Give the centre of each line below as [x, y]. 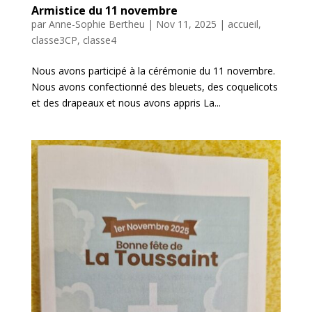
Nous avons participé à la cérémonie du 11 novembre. [153, 70]
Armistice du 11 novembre [104, 10]
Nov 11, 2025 [186, 24]
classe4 [99, 40]
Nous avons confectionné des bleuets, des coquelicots [154, 86]
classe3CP [54, 40]
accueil [243, 24]
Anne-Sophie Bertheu [96, 24]
